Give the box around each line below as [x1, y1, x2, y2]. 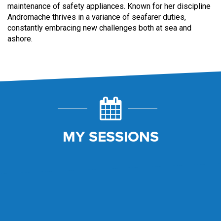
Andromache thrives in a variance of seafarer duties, [7, 12, 186, 22]
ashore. [7, 34, 33, 43]
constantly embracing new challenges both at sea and [7, 23, 191, 33]
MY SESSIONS [62, 128, 159, 146]
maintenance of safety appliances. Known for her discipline [7, 1, 211, 11]
